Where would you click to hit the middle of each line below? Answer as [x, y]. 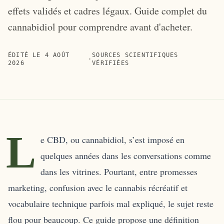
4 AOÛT [57, 55]
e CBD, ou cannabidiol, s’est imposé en [112, 139]
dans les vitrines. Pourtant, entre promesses [119, 171]
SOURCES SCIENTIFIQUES [135, 55]
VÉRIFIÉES [110, 63]
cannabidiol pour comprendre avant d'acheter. [100, 26]
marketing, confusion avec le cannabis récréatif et [98, 187]
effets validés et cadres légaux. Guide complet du [107, 10]
